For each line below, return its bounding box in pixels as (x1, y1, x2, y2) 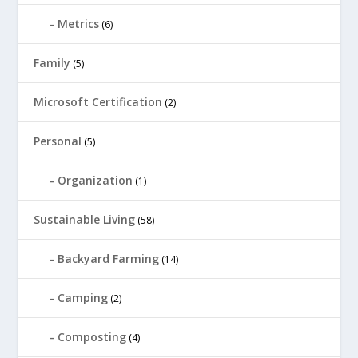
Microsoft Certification (34, 93, 163, 109)
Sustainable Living (34, 211, 136, 227)
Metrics (58, 15, 100, 31)
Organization (58, 172, 133, 188)
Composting (58, 328, 127, 344)
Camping (58, 289, 109, 305)
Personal (34, 133, 82, 149)
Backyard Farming (58, 250, 160, 266)
